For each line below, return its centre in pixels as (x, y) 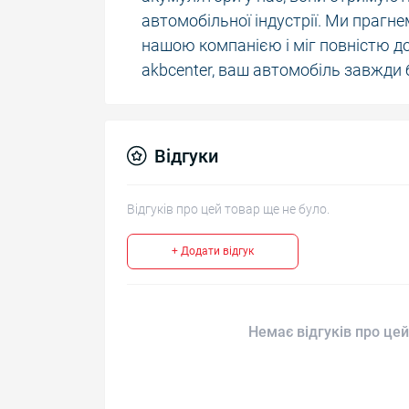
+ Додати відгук (213, 251)
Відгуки (186, 156)
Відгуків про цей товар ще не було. (228, 209)
